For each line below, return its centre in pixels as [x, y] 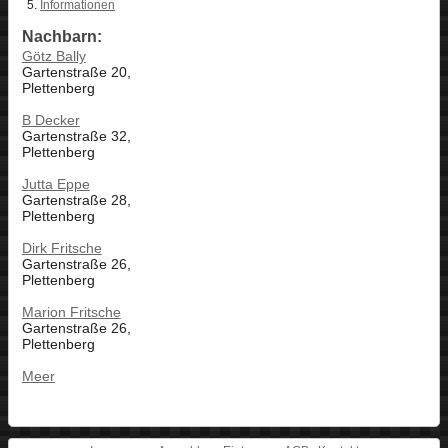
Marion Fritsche [71, 312]
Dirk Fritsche [61, 248]
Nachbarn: [61, 37]
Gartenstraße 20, [76, 72]
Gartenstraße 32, [76, 136]
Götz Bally [53, 56]
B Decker [50, 120]
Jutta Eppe [55, 184]
